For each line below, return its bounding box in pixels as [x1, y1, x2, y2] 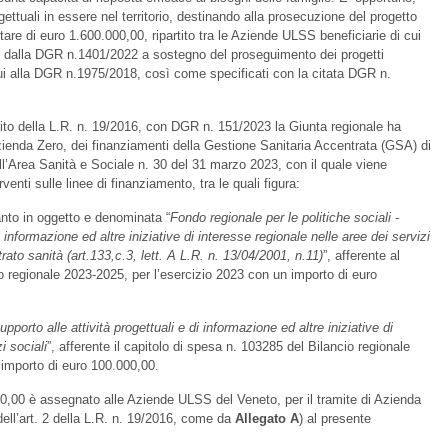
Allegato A [235, 411, 299, 426]
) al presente [299, 411, 371, 426]
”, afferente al [323, 248, 400, 263]
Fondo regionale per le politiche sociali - [170, 210, 399, 225]
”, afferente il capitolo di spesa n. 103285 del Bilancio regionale [47, 339, 410, 354]
